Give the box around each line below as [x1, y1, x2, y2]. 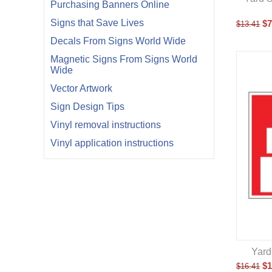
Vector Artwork [50, 83, 112, 93]
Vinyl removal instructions [50, 120, 161, 130]
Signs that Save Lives [50, 18, 144, 28]
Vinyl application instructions [50, 138, 174, 148]
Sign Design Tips [50, 101, 124, 112]
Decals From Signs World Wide [50, 36, 186, 46]
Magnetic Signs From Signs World [50, 54, 197, 64]
